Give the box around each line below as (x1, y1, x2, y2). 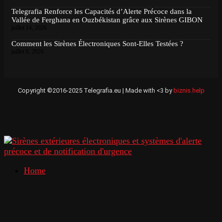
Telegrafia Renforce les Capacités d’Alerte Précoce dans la (11, 7, 192, 16)
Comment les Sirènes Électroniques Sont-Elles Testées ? (11, 40, 183, 48)
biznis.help (173, 87, 205, 95)
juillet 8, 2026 (11, 48, 44, 55)
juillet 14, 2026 (11, 24, 47, 32)
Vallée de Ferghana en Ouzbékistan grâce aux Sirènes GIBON (11, 16, 203, 24)
